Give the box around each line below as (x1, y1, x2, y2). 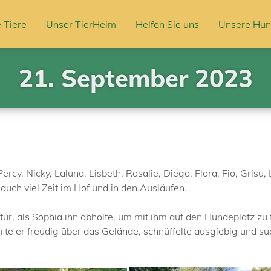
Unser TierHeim (46, 18, 116, 30)
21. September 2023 (18, 63, 253, 93)
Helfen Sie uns (135, 18, 199, 30)
